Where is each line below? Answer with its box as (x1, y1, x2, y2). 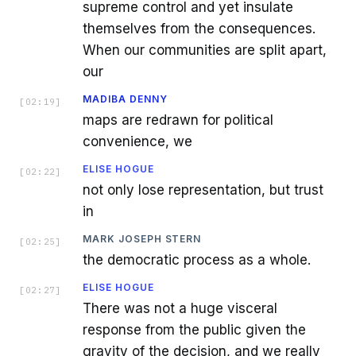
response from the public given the (83, 321, 306, 338)
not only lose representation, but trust (83, 181, 323, 198)
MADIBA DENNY (83, 92, 168, 105)
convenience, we (83, 133, 192, 149)
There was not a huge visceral (83, 300, 277, 316)
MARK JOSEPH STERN (83, 232, 202, 245)
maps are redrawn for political (83, 111, 273, 128)
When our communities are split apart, (83, 41, 327, 58)
